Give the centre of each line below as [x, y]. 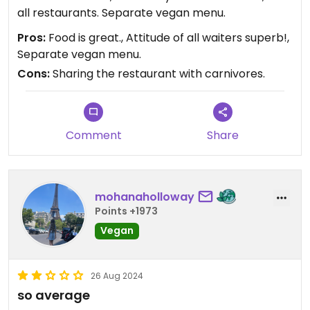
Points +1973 [126, 211]
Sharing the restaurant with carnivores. [157, 73]
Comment [93, 135]
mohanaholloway [145, 197]
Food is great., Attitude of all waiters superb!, [167, 37]
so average [54, 295]
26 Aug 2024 [117, 275]
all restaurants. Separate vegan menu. [121, 12]
